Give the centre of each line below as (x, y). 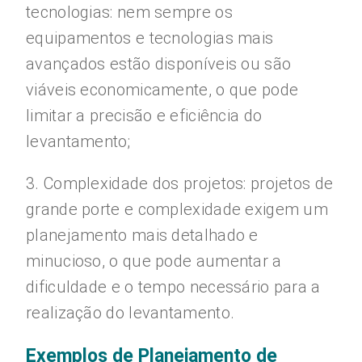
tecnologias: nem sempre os (129, 12)
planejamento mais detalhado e (142, 235)
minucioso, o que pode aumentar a (154, 261)
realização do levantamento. (130, 313)
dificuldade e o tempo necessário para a (173, 287)
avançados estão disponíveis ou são (159, 64)
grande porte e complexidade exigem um (177, 209)
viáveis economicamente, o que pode (162, 90)
